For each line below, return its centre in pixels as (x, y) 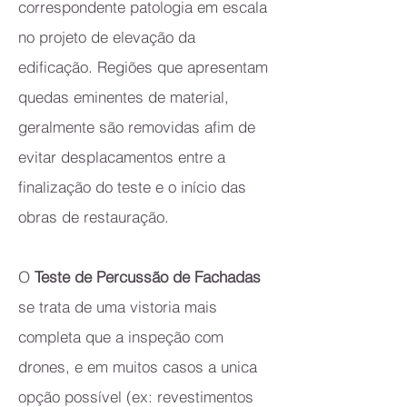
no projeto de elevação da (107, 37)
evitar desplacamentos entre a (122, 157)
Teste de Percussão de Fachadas (148, 277)
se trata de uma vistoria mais (118, 307)
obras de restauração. (94, 217)
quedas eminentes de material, (124, 97)
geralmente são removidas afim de (137, 127)
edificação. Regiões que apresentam (143, 67)
